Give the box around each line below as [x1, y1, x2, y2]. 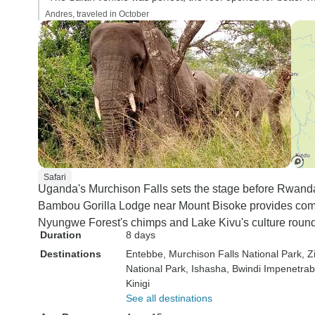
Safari [44, 172, 66, 182]
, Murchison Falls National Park [163, 248, 302, 259]
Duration [40, 229, 82, 240]
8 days [126, 229, 155, 240]
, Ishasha [186, 263, 226, 274]
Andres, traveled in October [45, 9, 149, 19]
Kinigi [126, 278, 150, 289]
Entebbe [126, 248, 163, 259]
